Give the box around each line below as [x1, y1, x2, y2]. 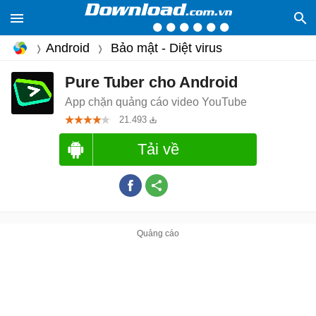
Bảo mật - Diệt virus [111, 41, 222, 56]
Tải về [137, 140, 179, 158]
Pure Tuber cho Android [65, 73, 238, 91]
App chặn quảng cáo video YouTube [65, 96, 247, 108]
